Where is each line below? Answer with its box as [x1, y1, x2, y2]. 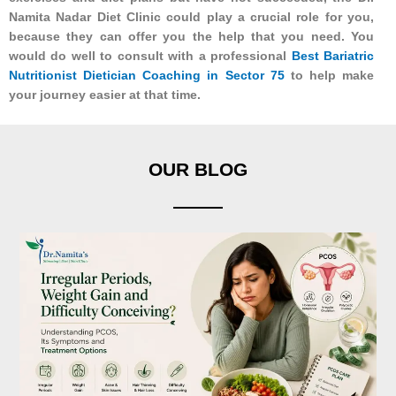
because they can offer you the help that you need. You [9, 29, 374, 44]
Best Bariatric [291, 49, 375, 64]
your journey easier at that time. [9, 88, 201, 103]
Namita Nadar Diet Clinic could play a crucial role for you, [9, 10, 374, 25]
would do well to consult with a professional [9, 49, 292, 64]
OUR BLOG [148, 158, 247, 179]
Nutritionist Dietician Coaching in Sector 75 [9, 68, 285, 83]
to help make [284, 68, 374, 83]
